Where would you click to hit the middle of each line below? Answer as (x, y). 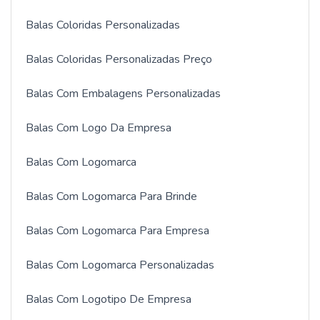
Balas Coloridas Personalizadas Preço (119, 59)
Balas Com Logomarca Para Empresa (117, 230)
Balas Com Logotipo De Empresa (109, 299)
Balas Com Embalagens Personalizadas (123, 93)
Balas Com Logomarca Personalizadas (120, 265)
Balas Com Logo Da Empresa (99, 127)
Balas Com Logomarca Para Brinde (111, 196)
